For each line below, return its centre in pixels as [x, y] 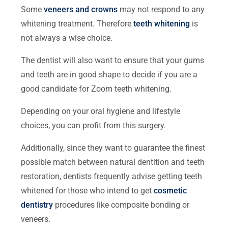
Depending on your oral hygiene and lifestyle [101, 111]
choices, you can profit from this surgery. [94, 125]
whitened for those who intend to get [88, 190]
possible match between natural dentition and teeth [113, 162]
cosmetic [170, 190]
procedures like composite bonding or [121, 205]
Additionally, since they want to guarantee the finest [113, 148]
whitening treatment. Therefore [77, 23]
